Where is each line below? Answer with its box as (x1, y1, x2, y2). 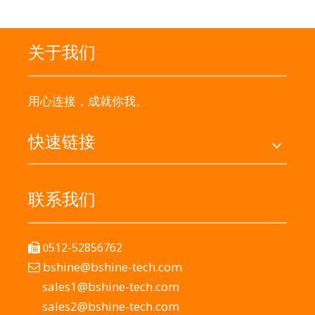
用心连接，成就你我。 (28, 93, 148, 110)
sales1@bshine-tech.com (42, 278, 179, 295)
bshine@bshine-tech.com (43, 259, 182, 276)
